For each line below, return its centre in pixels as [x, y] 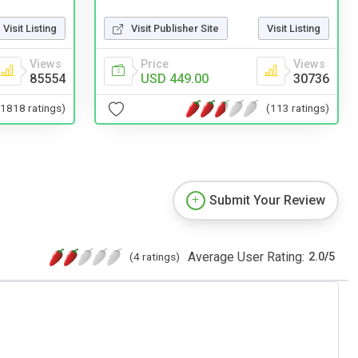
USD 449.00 [175, 78]
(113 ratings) [298, 108]
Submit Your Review [267, 200]
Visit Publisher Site [175, 28]
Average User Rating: [246, 257]
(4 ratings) [155, 256]
